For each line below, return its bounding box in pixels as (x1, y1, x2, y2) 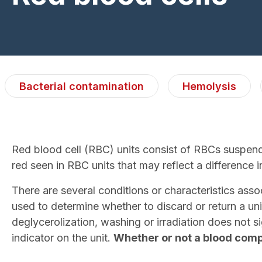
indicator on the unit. (12, 232, 113, 244)
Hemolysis (182, 80, 236, 92)
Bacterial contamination (19, 80, 144, 92)
